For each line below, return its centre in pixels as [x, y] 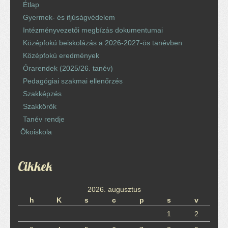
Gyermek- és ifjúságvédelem [69, 17]
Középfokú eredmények [61, 55]
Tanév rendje [44, 119]
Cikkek [35, 166]
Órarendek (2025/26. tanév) [68, 68]
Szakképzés [42, 93]
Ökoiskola [36, 132]
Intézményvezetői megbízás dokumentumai [93, 30]
